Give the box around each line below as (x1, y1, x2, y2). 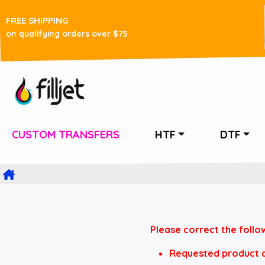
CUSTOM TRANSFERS (12, 128, 119, 141)
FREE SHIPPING (6, 14, 69, 26)
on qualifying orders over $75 (6, 28, 128, 38)
